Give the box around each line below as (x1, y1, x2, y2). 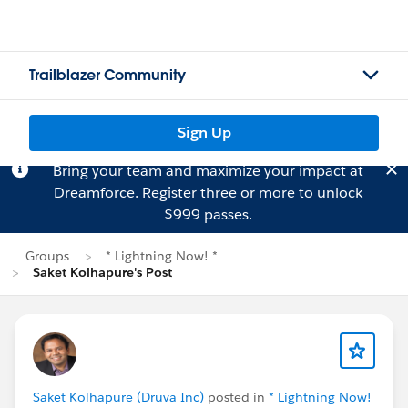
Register (141, 183, 197, 202)
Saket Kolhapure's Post (33, 264, 172, 280)
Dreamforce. (53, 183, 142, 202)
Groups (25, 248, 69, 264)
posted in (204, 389, 269, 405)
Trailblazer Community (29, 66, 186, 85)
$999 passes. (163, 205, 252, 224)
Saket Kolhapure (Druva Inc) (33, 389, 204, 405)
